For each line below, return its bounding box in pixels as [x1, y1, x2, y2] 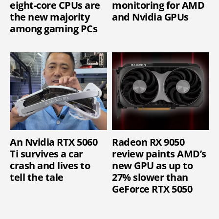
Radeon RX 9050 [112, 135, 184, 149]
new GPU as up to [112, 158, 193, 172]
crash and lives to [10, 158, 90, 172]
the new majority [10, 10, 89, 23]
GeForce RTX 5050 [112, 182, 192, 196]
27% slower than [112, 170, 188, 184]
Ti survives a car [10, 147, 83, 160]
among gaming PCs [10, 22, 97, 35]
